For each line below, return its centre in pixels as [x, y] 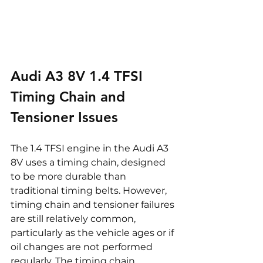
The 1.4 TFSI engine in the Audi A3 [91, 148]
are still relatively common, [74, 218]
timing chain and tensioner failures [94, 204]
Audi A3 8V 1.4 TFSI [79, 76]
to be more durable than [70, 176]
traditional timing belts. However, [90, 190]
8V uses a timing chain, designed [89, 162]
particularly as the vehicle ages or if [93, 232]
